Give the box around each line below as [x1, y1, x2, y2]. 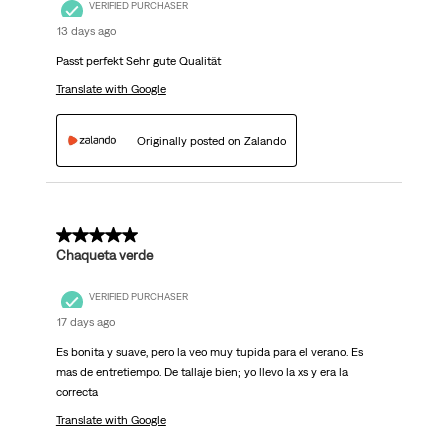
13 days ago [56, 24, 116, 39]
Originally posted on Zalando [136, 133, 286, 148]
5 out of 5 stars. [55, 226, 165, 245]
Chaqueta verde [55, 247, 153, 264]
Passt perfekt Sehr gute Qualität [55, 54, 221, 69]
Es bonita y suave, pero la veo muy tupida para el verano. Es [55, 345, 363, 360]
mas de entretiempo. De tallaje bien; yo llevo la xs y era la [55, 365, 348, 380]
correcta [55, 385, 98, 400]
